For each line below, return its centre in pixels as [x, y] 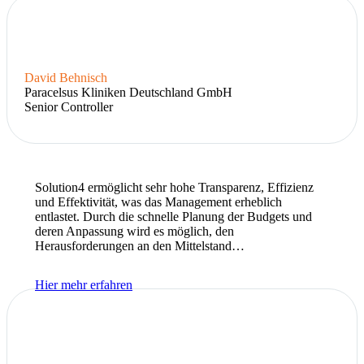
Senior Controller [69, 107]
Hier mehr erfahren [84, 285]
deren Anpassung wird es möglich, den [134, 232]
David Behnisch [66, 78]
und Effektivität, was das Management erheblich [158, 202]
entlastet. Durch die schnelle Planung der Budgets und [173, 217]
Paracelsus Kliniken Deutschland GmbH [128, 93]
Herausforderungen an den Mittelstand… [140, 246]
